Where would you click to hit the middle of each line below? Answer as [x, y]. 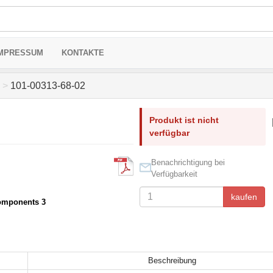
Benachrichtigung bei [188, 162]
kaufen [244, 197]
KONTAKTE [83, 53]
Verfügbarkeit [174, 174]
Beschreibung [172, 260]
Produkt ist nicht [184, 120]
